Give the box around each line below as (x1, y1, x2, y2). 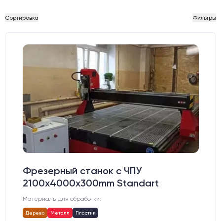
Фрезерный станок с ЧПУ (22, 165, 142, 177)
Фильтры (192, 14, 216, 21)
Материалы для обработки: (22, 195, 101, 202)
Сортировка (5, 14, 38, 21)
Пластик (75, 210, 95, 216)
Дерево (25, 210, 44, 216)
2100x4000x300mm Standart (22, 177, 159, 189)
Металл (50, 210, 70, 216)
